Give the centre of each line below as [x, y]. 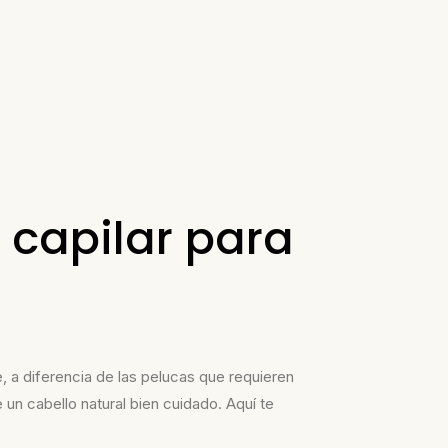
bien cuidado [174, 403]
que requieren [244, 376]
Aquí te [250, 403]
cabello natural [78, 403]
